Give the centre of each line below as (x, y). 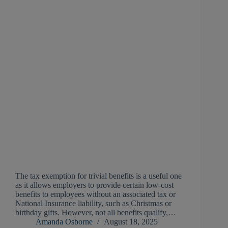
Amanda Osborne (64, 222)
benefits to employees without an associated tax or (95, 194)
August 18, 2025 (131, 222)
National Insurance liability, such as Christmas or (93, 204)
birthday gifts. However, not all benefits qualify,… (96, 213)
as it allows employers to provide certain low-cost (94, 185)
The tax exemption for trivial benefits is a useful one (98, 176)
